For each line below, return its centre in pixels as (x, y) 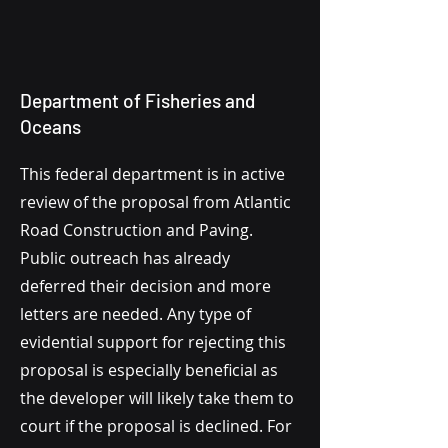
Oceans (50, 126)
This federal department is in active (152, 174)
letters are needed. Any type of (135, 314)
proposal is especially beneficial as (149, 370)
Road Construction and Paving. (136, 230)
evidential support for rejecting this (153, 342)
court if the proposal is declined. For (156, 426)
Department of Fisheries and (137, 100)
